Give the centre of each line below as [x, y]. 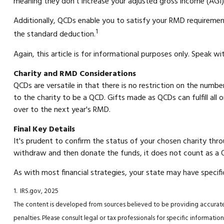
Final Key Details [44, 129]
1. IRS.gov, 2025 [36, 191]
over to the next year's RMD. [62, 110]
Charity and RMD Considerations [74, 74]
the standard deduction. [54, 35]
